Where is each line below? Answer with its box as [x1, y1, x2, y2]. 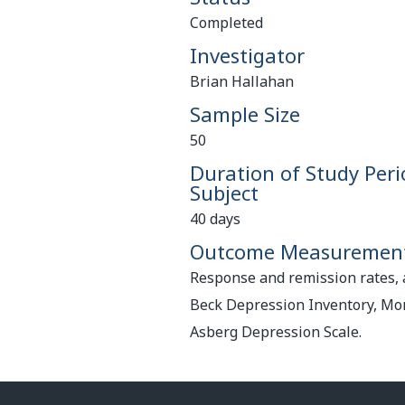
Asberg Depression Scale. [190, 322, 362, 342]
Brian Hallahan [190, 71, 294, 91]
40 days [190, 209, 240, 229]
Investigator [190, 42, 305, 69]
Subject [190, 179, 259, 206]
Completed [190, 13, 263, 33]
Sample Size [190, 100, 300, 127]
